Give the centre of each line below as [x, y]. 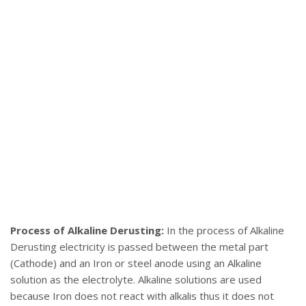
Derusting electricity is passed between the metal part [139, 247]
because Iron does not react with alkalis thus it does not [142, 296]
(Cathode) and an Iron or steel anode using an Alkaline [136, 263]
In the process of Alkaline [224, 231]
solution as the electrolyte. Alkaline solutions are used [136, 280]
